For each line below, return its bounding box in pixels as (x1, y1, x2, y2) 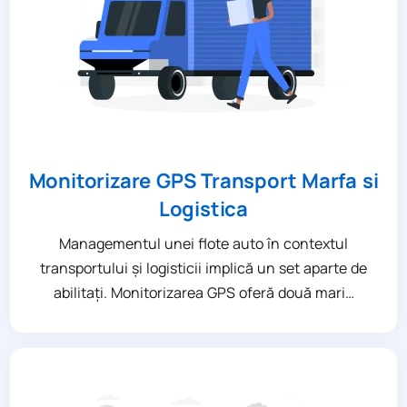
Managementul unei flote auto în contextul (59, 233, 348, 253)
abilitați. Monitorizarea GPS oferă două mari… (53, 282, 354, 303)
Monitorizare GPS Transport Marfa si (28, 166, 379, 194)
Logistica (158, 194, 249, 223)
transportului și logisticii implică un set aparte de (40, 257, 367, 278)
